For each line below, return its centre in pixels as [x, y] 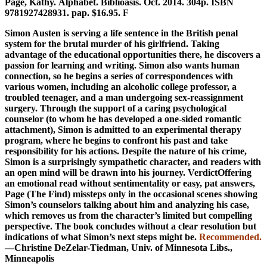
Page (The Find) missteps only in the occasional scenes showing [131, 194]
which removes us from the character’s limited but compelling [128, 215]
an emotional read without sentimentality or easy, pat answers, [130, 183]
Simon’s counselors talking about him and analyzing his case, [127, 204]
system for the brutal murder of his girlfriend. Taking [112, 44]
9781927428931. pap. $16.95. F [67, 13]
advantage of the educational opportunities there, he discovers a [133, 54]
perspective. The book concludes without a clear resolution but [131, 226]
